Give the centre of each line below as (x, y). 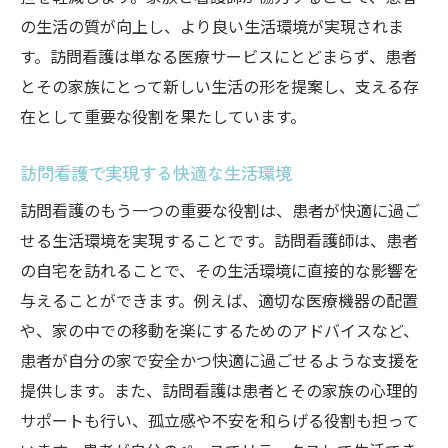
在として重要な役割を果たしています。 (163, 116)
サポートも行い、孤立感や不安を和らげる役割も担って (219, 420)
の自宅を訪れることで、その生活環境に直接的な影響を (219, 270)
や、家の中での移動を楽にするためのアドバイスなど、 (219, 330)
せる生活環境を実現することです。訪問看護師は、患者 (219, 240)
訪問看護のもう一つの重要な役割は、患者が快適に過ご (220, 210)
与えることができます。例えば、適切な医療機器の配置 (219, 300)
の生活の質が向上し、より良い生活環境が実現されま (212, 26)
